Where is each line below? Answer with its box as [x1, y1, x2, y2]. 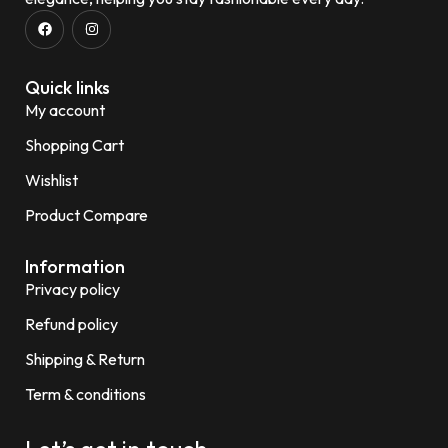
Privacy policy [25, 279, 120, 300]
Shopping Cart [25, 135, 124, 156]
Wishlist [25, 170, 78, 191]
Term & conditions [25, 384, 146, 405]
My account [25, 100, 105, 121]
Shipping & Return [25, 349, 145, 370]
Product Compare [25, 205, 148, 226]
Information [25, 255, 125, 279]
